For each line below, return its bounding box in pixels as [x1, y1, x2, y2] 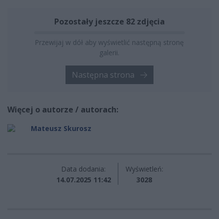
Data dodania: [61, 164, 106, 174]
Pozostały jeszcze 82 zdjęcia [54, 16, 165, 27]
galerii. [99, 47, 120, 57]
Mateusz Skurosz [31, 123, 91, 133]
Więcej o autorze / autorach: [7, 104, 118, 115]
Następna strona [72, 69, 136, 80]
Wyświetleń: [125, 164, 163, 174]
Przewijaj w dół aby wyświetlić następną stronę [35, 37, 184, 47]
